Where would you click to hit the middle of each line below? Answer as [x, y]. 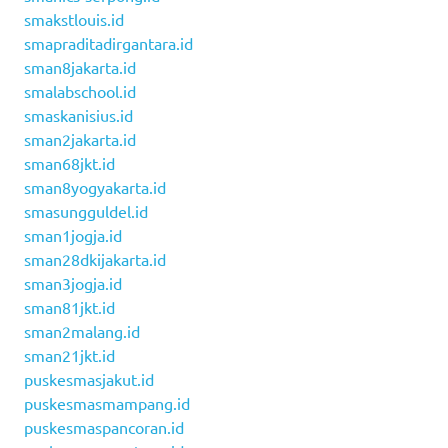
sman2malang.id [82, 330]
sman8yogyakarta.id [95, 186]
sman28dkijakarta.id [95, 258]
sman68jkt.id [69, 162]
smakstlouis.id [74, 18]
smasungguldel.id [86, 210]
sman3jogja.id [73, 282]
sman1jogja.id [73, 234]
